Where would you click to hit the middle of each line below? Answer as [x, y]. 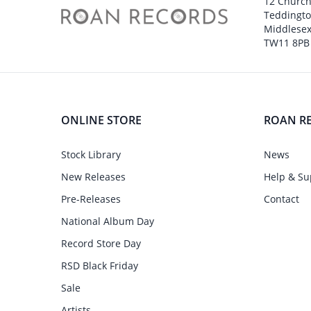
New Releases [93, 177]
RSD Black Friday [100, 266]
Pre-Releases [91, 199]
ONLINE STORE [101, 120]
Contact [281, 199]
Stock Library [91, 154]
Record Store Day [101, 243]
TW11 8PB [287, 43]
